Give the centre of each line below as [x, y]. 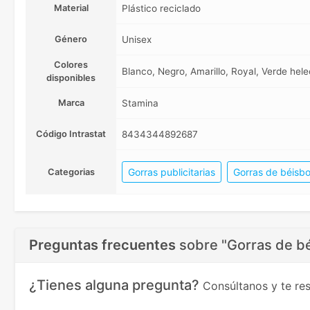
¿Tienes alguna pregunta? [116, 285]
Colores [71, 65]
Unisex [137, 40]
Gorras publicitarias [172, 172]
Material [71, 8]
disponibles [71, 78]
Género [71, 39]
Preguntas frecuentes [102, 245]
